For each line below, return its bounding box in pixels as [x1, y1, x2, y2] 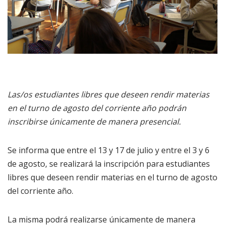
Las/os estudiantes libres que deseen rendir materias [8, 89, 209, 100]
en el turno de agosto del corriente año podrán [8, 102, 186, 114]
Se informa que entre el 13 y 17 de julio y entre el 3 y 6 [8, 145, 209, 156]
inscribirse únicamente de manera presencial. [8, 116, 181, 128]
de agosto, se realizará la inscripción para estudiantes [8, 158, 210, 170]
